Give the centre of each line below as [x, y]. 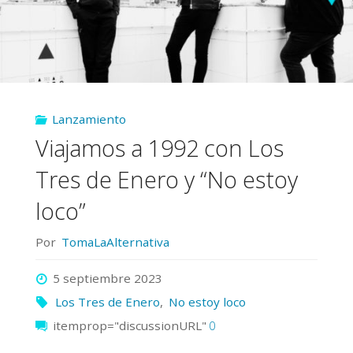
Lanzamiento [89, 119]
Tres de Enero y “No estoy [166, 180]
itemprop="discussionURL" [128, 325]
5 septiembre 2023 [108, 278]
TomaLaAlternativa [115, 242]
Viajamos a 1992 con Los [159, 148]
